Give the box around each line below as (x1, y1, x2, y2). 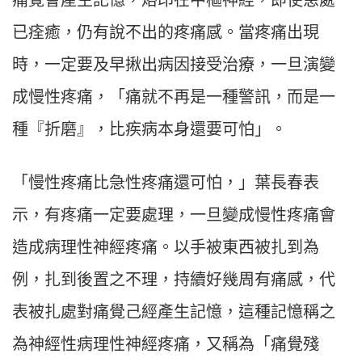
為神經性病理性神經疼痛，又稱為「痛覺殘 (12, 335, 319, 354)
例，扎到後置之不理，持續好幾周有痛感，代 (12, 271, 335, 289)
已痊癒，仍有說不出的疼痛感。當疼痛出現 (12, 23, 319, 42)
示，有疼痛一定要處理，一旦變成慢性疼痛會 (12, 206, 335, 225)
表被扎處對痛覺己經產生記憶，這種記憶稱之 (12, 303, 335, 322)
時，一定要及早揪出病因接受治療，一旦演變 (12, 56, 335, 74)
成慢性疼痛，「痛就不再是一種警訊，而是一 (12, 88, 335, 107)
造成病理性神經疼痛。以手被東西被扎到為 (12, 238, 319, 257)
